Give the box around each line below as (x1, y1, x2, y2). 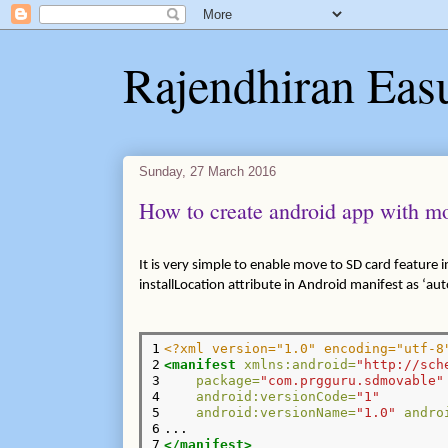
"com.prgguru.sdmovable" (260, 372, 445, 388)
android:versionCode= (196, 388, 357, 404)
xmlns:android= (244, 356, 357, 372)
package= (196, 372, 261, 388)
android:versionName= (196, 404, 357, 420)
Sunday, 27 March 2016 (138, 163, 276, 179)
